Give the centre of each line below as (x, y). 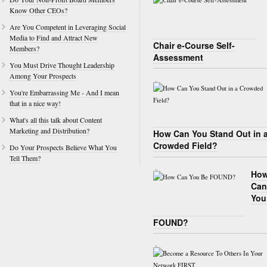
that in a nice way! (35, 103)
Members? (24, 48)
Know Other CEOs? (38, 10)
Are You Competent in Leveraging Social (68, 27)
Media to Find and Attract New (54, 38)
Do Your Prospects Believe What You (63, 147)
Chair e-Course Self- (194, 46)
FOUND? (171, 222)
